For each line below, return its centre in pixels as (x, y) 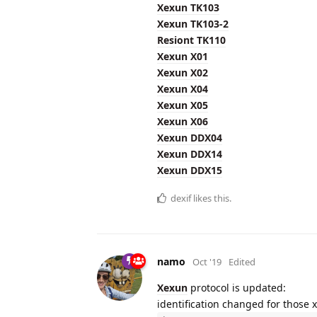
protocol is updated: (237, 287)
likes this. (211, 198)
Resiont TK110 (191, 40)
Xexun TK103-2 (193, 23)
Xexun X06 (183, 121)
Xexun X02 (183, 72)
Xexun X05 (183, 105)
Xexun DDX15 (190, 170)
